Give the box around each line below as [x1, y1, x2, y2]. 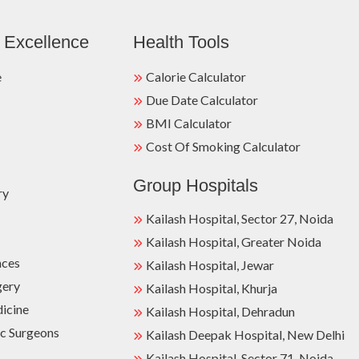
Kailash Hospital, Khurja [145, 280, 277, 296]
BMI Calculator [145, 115, 232, 131]
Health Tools [132, 32, 229, 52]
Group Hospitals [132, 175, 258, 196]
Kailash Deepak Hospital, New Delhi [145, 327, 345, 342]
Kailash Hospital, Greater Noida [145, 234, 321, 249]
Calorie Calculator [145, 69, 246, 84]
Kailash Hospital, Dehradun [145, 304, 295, 319]
